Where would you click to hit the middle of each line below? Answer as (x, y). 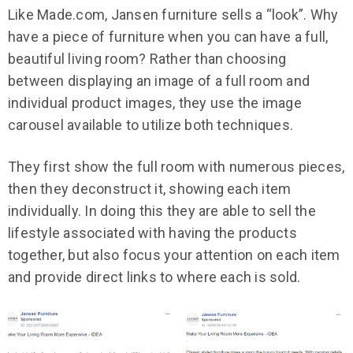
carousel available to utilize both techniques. (152, 125)
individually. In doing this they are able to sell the (162, 211)
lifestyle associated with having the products (152, 233)
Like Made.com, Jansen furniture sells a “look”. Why (173, 15)
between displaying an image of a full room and (159, 81)
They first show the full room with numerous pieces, (176, 167)
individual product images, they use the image (155, 103)
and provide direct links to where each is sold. (154, 277)
